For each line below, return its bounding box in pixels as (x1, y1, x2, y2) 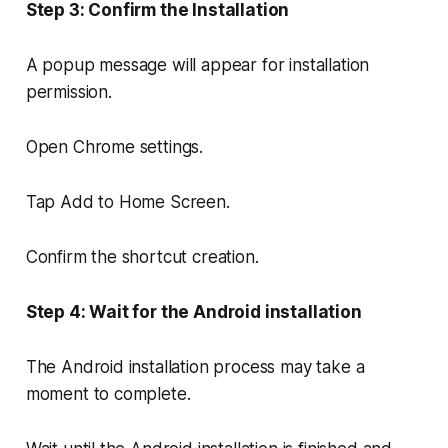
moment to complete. (25, 383, 191, 404)
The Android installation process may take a (25, 356, 365, 377)
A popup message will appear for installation (25, 54, 370, 75)
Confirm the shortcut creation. (25, 246, 259, 267)
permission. (25, 81, 112, 102)
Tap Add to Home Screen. (25, 191, 230, 212)
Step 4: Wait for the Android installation (25, 301, 362, 322)
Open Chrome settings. (25, 136, 204, 157)
